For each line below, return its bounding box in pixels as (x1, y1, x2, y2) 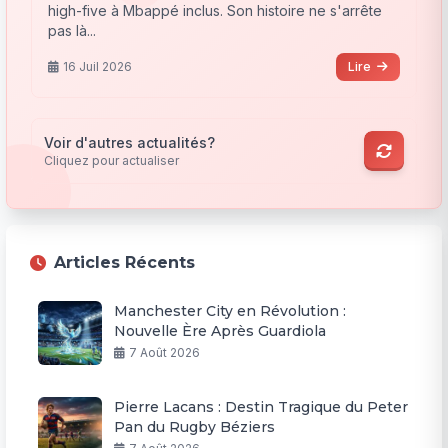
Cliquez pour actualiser (44, 153, 180, 169)
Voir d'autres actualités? (44, 134, 216, 152)
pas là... (48, 22, 97, 40)
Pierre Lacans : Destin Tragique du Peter (114, 398, 409, 417)
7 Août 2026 (129, 345, 201, 361)
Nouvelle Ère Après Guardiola (114, 322, 327, 341)
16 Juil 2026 (63, 59, 133, 75)
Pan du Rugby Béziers (114, 418, 276, 437)
